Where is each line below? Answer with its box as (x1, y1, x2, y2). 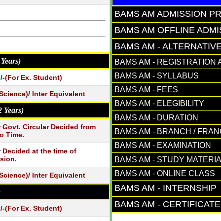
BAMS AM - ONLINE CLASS (114, 169, 215, 178)
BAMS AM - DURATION (114, 113, 198, 122)
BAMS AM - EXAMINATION (114, 141, 211, 150)
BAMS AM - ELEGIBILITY (114, 99, 204, 108)
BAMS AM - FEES (114, 85, 178, 94)
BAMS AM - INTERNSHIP (114, 183, 217, 193)
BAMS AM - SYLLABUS (114, 71, 199, 80)
